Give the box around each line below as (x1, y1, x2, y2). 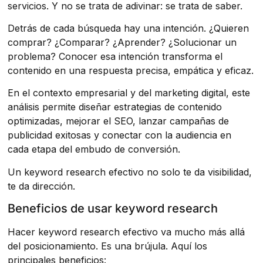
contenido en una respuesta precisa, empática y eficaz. (8, 65, 254, 77)
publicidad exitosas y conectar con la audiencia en (8, 129, 232, 141)
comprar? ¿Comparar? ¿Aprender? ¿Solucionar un (8, 36, 237, 49)
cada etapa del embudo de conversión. (8, 143, 181, 156)
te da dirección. (8, 180, 76, 192)
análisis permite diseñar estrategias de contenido (8, 101, 222, 113)
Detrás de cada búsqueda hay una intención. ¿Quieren (8, 22, 249, 35)
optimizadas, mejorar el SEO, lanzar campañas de (8, 115, 230, 127)
